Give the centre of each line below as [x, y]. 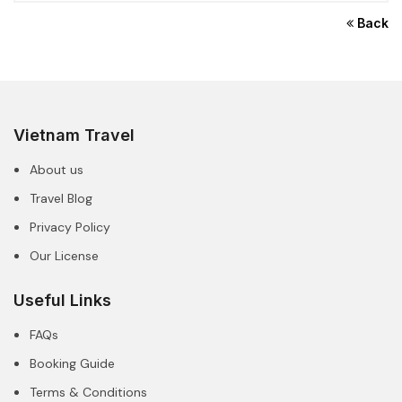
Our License [64, 255]
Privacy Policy [70, 227]
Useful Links [62, 300]
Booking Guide [72, 363]
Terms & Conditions [88, 392]
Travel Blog [61, 198]
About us [57, 169]
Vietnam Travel [74, 135]
